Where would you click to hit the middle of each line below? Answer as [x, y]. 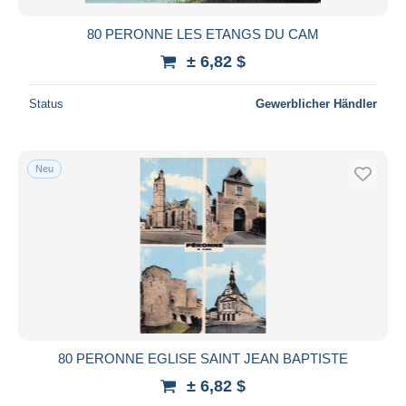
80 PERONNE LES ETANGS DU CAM [203, 34]
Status [46, 103]
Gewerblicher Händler [316, 103]
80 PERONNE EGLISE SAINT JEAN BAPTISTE [203, 358]
